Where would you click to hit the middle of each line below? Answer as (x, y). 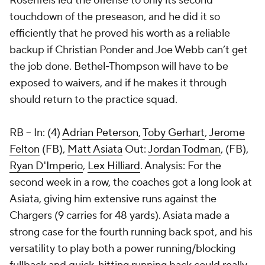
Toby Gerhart (174, 133)
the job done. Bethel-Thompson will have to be (119, 67)
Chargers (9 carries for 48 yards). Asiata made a (119, 216)
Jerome (227, 133)
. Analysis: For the (181, 166)
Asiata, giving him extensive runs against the (113, 199)
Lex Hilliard (114, 166)
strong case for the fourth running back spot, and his (131, 232)
